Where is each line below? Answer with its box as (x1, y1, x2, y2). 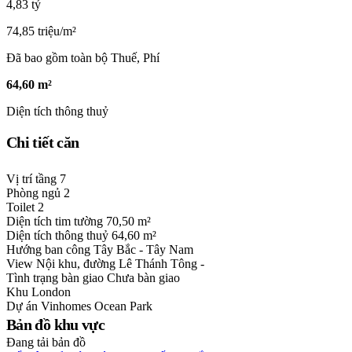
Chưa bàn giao (107, 271, 180, 285)
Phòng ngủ (6, 186, 64, 200)
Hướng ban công (6, 243, 93, 257)
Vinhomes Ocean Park (41, 299, 152, 313)
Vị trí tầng (6, 172, 57, 186)
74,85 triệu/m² (6, 24, 76, 38)
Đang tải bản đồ (6, 335, 86, 350)
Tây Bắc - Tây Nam (93, 243, 193, 257)
